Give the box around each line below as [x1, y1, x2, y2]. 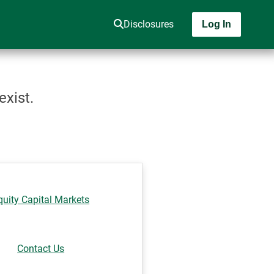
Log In [202, 19, 231, 29]
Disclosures [124, 18, 174, 30]
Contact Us [17, 243, 65, 254]
